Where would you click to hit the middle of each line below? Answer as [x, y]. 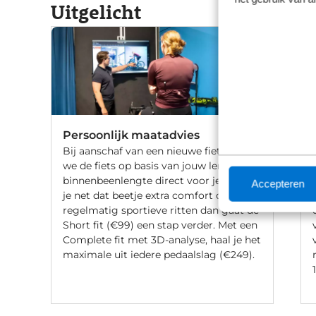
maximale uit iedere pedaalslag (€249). [159, 254]
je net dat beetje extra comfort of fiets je [162, 195]
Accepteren [278, 183]
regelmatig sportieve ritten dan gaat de [161, 210]
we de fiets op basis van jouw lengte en [159, 165]
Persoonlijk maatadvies [131, 135]
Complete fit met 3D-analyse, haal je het [162, 239]
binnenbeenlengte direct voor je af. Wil [159, 180]
